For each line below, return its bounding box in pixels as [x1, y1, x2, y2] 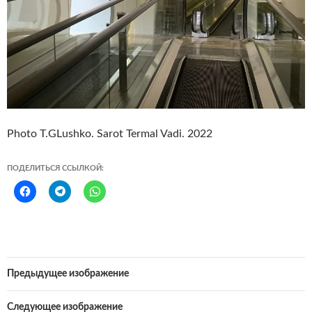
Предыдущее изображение [7, 269, 129, 279]
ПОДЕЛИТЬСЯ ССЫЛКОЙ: [7, 164, 104, 173]
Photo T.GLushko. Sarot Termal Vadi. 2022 [7, 128, 212, 140]
